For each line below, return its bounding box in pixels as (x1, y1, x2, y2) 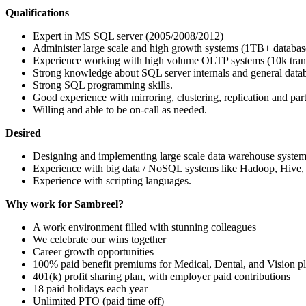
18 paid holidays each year (33, 283, 148, 294)
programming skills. (85, 79, 173, 91)
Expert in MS (33, 30, 94, 42)
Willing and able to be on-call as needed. (33, 104, 207, 115)
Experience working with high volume (33, 55, 201, 66)
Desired (5, 127, 41, 139)
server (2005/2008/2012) (114, 30, 223, 42)
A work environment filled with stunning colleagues (33, 221, 256, 233)
